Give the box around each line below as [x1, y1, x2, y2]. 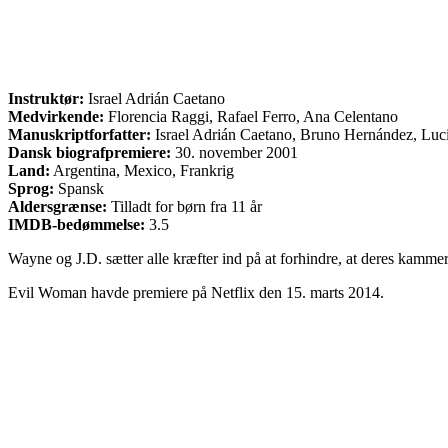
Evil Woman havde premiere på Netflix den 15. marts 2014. [8, 283, 384, 301]
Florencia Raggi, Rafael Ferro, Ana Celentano [104, 107, 398, 125]
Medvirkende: [8, 107, 104, 125]
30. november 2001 [171, 143, 298, 161]
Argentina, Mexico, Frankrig [50, 161, 234, 179]
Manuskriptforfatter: [8, 125, 151, 143]
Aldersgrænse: [8, 197, 107, 215]
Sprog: [8, 179, 54, 197]
